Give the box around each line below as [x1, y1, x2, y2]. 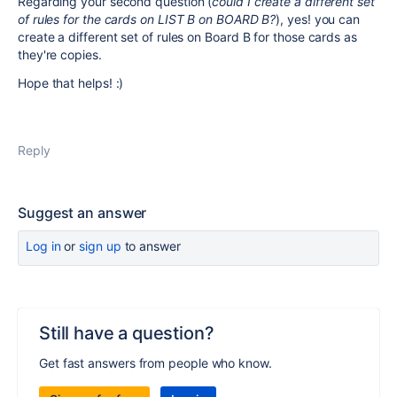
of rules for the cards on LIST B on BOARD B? [18, 12, 276, 27]
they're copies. [18, 47, 102, 62]
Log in [26, 238, 61, 253]
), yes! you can [276, 12, 361, 27]
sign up [79, 238, 121, 253]
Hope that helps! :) [18, 75, 124, 90]
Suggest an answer [18, 204, 147, 222]
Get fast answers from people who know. [39, 355, 272, 370]
